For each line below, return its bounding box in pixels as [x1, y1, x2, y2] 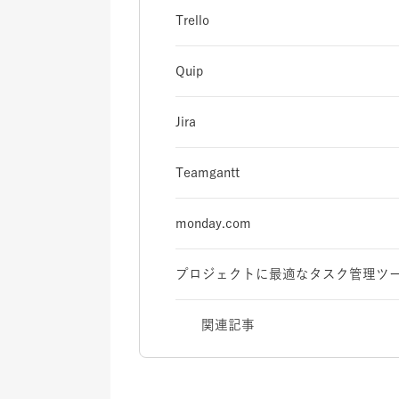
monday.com [175, 216, 251, 230]
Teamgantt [175, 165, 240, 179]
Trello [175, 12, 209, 27]
